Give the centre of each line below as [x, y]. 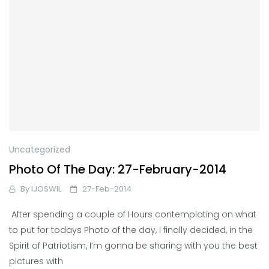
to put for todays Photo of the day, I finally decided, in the [131, 230]
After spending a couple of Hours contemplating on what [133, 214]
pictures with [36, 261]
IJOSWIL [46, 189]
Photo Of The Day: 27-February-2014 [118, 169]
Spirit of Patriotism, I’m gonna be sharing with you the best [133, 245]
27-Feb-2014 [107, 189]
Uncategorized [40, 149]
